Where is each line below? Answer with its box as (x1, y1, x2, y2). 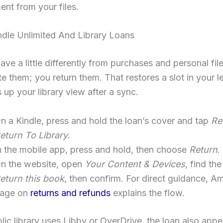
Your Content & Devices (85, 159, 185, 170)
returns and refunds (30, 188, 111, 199)
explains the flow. (111, 188, 185, 199)
